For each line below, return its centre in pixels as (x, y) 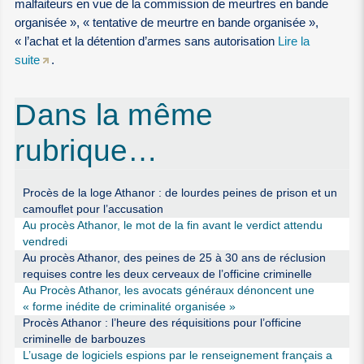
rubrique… (87, 151)
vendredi (45, 241)
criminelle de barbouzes (84, 339)
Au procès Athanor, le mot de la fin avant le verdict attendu (172, 225)
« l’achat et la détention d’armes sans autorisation (147, 41)
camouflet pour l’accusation (93, 209)
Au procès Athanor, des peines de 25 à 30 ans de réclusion (174, 258)
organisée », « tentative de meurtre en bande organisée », (167, 22)
